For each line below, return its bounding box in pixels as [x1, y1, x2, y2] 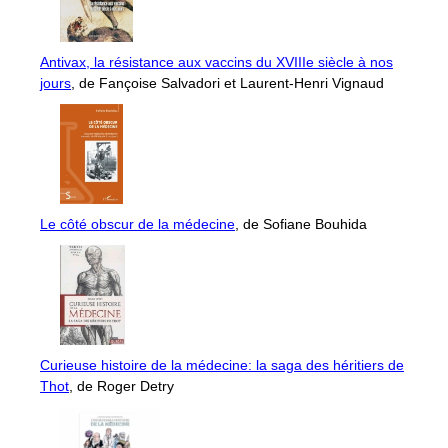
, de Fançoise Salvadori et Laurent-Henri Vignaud [71, 74, 384, 91]
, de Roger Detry [69, 377, 174, 394]
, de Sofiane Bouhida [235, 215, 367, 232]
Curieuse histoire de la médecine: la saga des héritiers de [40, 356, 404, 373]
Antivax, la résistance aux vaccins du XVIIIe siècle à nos [40, 53, 393, 70]
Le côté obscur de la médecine [40, 215, 235, 232]
